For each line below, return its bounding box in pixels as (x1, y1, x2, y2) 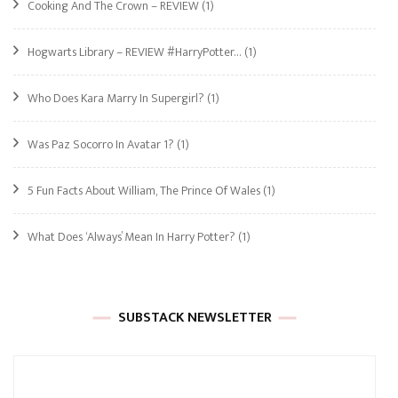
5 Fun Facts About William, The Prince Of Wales (28, 179, 260, 201)
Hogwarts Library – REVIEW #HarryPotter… (28, 41, 242, 62)
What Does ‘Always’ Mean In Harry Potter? (28, 226, 235, 247)
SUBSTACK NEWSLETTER (117, 305, 272, 330)
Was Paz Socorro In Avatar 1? (28, 133, 174, 155)
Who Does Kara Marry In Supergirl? (28, 87, 204, 108)
